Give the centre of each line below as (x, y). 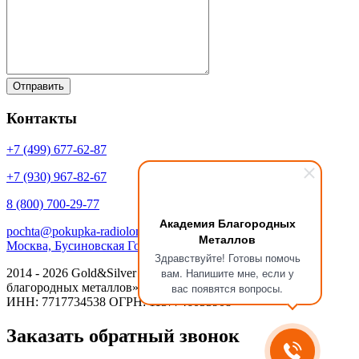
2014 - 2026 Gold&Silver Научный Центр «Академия (149, 272)
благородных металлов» (73, 287)
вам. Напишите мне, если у (227, 273)
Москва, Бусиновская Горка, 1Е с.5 (102, 245)
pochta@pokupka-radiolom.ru (83, 231)
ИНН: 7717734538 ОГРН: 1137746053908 (119, 301)
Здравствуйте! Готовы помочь (227, 258)
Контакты (42, 119)
